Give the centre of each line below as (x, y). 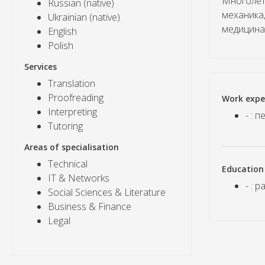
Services (41, 66)
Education (243, 169)
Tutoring (65, 126)
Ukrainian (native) (84, 17)
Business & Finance (90, 206)
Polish (61, 45)
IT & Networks (79, 178)
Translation (72, 83)
